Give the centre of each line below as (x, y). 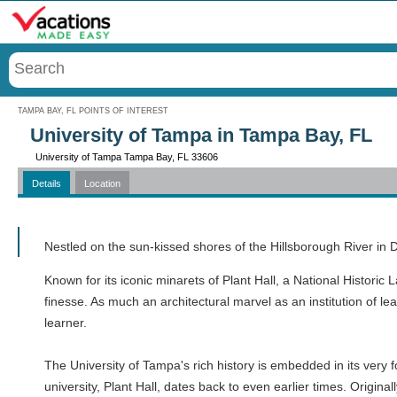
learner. (66, 323)
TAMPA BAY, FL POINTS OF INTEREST (93, 111)
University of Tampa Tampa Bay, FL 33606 (127, 157)
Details (47, 183)
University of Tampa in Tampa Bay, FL (201, 135)
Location (102, 183)
